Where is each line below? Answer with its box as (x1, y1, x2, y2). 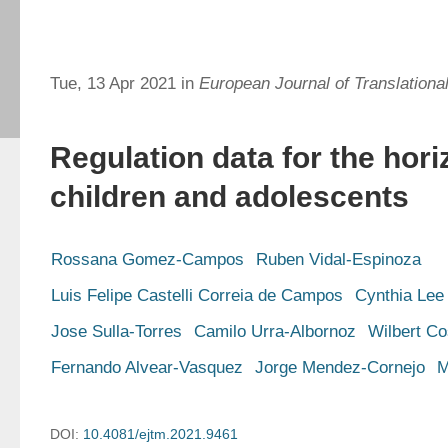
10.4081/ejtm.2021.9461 (83, 426, 238, 442)
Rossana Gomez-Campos (51, 250, 244, 269)
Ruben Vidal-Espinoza (256, 250, 421, 269)
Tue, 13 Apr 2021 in (50, 74, 199, 93)
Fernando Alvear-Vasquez (51, 358, 243, 377)
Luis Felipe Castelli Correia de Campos (51, 286, 343, 305)
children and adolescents (50, 180, 409, 213)
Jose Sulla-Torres (51, 322, 182, 341)
